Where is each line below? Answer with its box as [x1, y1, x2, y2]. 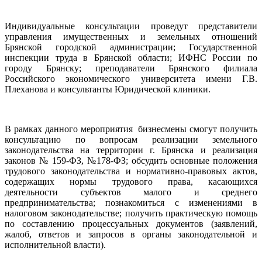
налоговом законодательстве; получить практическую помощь [5, 208, 257, 218]
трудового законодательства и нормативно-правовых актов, [5, 166, 257, 176]
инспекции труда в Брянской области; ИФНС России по [5, 52, 257, 63]
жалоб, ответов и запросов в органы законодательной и [5, 229, 257, 239]
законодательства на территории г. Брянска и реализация [5, 144, 257, 155]
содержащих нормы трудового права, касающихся [5, 176, 257, 187]
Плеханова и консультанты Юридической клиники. [5, 84, 211, 94]
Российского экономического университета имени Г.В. [5, 73, 257, 84]
